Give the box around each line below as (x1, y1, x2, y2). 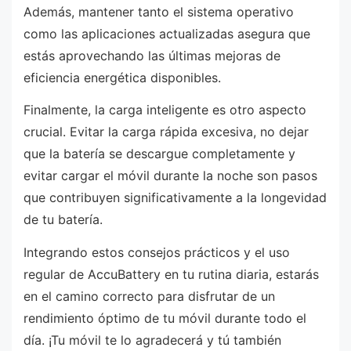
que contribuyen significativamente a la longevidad (24, 190, 327, 206)
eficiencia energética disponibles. (24, 69, 221, 85)
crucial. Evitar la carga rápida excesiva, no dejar (24, 124, 309, 140)
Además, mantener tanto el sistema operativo (24, 3, 294, 20)
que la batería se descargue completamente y (24, 146, 295, 162)
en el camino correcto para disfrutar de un (24, 288, 275, 304)
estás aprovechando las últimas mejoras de (24, 47, 280, 63)
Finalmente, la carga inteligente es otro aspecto (24, 102, 306, 118)
